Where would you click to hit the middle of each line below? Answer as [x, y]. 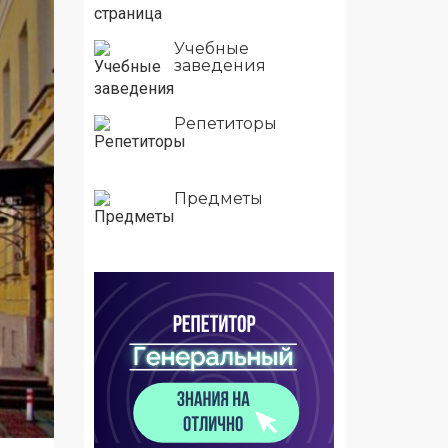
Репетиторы [225, 123]
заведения [219, 65]
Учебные [211, 48]
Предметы [218, 198]
